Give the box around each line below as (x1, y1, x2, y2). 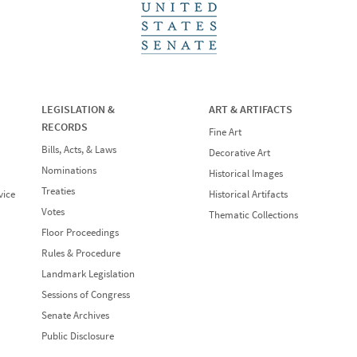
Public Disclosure (41, 329, 114, 343)
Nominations (41, 163, 96, 177)
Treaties (41, 184, 75, 198)
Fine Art (209, 125, 242, 139)
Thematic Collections (209, 208, 299, 222)
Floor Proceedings (41, 226, 119, 239)
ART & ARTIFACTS (209, 102, 293, 116)
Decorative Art (209, 146, 271, 159)
